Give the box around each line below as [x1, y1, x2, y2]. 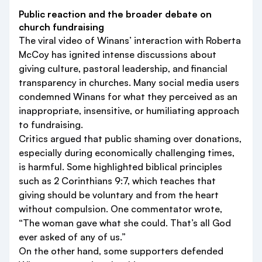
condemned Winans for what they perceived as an [19, 91, 237, 102]
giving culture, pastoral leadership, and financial [19, 63, 227, 74]
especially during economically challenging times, [19, 147, 235, 158]
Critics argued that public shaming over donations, [19, 133, 242, 144]
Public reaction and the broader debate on [19, 8, 212, 20]
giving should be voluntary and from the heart [19, 189, 219, 201]
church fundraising [19, 21, 104, 33]
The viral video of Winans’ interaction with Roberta [19, 35, 241, 46]
